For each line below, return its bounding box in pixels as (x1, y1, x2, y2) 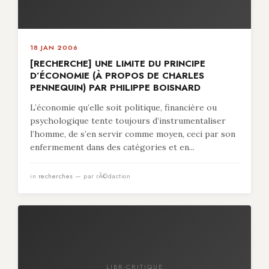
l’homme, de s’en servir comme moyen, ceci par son (30, 128, 235, 139)
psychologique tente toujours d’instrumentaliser (30, 115, 226, 126)
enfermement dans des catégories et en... (30, 142, 195, 153)
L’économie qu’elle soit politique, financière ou (30, 102, 217, 113)
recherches (38, 171, 73, 181)
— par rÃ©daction (73, 171, 130, 181)
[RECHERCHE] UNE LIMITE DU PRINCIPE (30, 57, 205, 70)
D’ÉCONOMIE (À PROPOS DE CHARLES (30, 69, 204, 82)
